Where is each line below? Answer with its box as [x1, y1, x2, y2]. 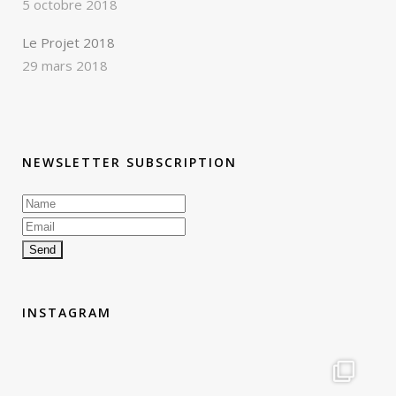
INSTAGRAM [22, 303, 111, 321]
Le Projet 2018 [22, 33, 115, 51]
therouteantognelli [141, 360, 255, 378]
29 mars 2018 [22, 56, 108, 74]
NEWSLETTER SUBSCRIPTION [22, 153, 237, 171]
